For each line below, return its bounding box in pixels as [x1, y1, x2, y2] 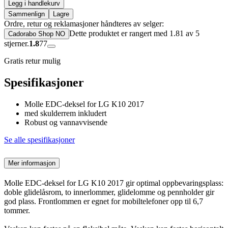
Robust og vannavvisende [24, 118, 107, 127]
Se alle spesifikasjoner [4, 135, 75, 145]
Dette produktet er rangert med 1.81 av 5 [69, 29, 199, 38]
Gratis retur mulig [4, 56, 61, 66]
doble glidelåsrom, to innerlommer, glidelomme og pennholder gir [4, 187, 214, 196]
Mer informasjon [8, 159, 55, 167]
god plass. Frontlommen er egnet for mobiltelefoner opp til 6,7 [4, 196, 203, 206]
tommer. [4, 206, 30, 215]
